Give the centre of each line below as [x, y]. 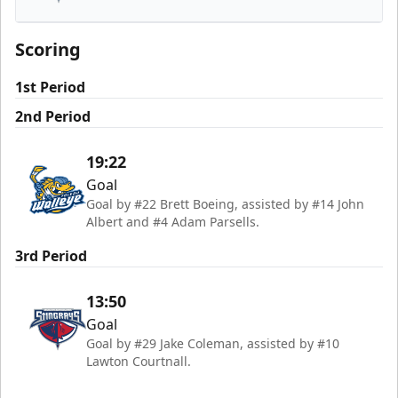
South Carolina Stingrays [149, 20]
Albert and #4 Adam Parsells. [173, 222]
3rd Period [51, 256]
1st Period [50, 87]
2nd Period [53, 116]
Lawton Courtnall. [139, 361]
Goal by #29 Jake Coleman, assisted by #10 [213, 343]
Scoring [48, 49]
